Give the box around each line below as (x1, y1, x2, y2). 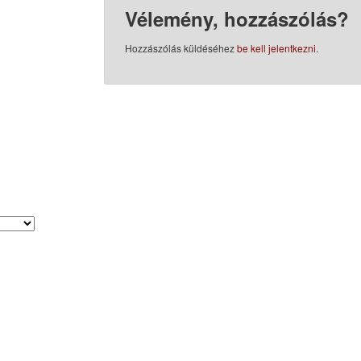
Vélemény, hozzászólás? (124, 5, 349, 33)
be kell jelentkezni (236, 41, 316, 56)
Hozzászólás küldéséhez (124, 41, 237, 56)
